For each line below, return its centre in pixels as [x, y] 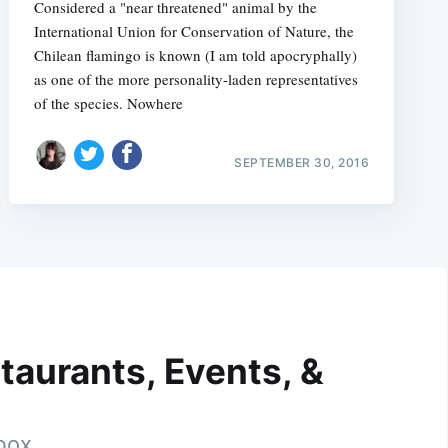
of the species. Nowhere [108, 103]
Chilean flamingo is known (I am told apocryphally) [195, 55]
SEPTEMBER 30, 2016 [302, 162]
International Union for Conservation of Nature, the [193, 31]
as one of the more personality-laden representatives [195, 79]
